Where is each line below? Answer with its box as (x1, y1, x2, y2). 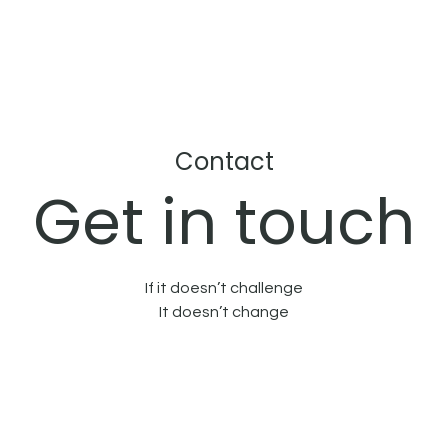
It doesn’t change (159, 304, 289, 321)
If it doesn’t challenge (145, 280, 303, 297)
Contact (174, 145, 274, 179)
